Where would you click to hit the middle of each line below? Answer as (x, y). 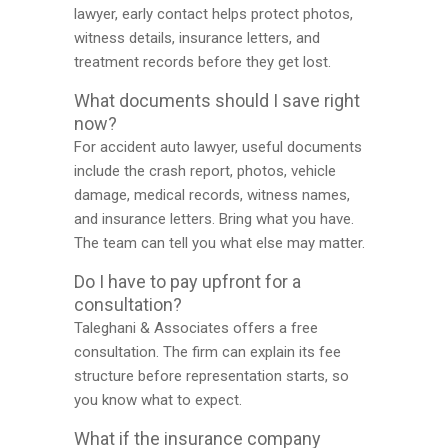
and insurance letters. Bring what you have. (214, 219)
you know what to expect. (158, 400)
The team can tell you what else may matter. (219, 243)
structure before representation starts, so (211, 376)
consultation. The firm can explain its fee (207, 352)
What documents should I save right (217, 100)
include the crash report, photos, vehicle (205, 171)
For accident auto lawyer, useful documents (218, 147)
